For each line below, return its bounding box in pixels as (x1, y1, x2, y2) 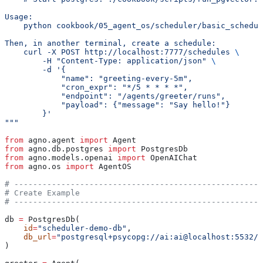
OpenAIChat (146, 153, 197, 163)
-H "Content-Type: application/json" (5, 56, 211, 66)
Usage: (5, 12, 33, 22)
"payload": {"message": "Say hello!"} (5, 100, 230, 110)
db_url (5, 232, 52, 242)
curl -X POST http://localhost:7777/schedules (5, 48, 235, 57)
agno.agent (23, 136, 80, 145)
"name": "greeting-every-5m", (5, 74, 193, 83)
